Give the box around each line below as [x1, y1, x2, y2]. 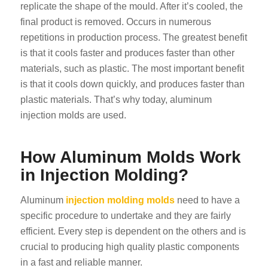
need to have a [174, 194, 240, 205]
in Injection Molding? [20, 166, 188, 185]
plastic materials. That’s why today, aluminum [20, 95, 212, 105]
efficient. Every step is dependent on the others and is [20, 226, 246, 236]
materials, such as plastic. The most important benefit [20, 63, 244, 74]
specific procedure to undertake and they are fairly [20, 210, 231, 221]
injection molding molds [65, 194, 175, 205]
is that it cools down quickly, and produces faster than [20, 79, 245, 90]
